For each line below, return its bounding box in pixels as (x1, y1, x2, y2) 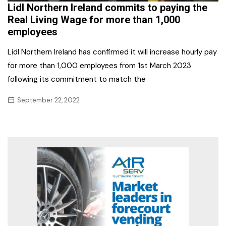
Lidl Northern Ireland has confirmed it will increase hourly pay (8, 47, 217, 58)
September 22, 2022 (17, 96, 80, 105)
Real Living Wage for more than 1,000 (8, 14, 180, 26)
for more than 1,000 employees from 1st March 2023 (8, 61, 191, 71)
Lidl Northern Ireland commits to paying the (8, 2, 207, 14)
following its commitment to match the (8, 74, 146, 85)
